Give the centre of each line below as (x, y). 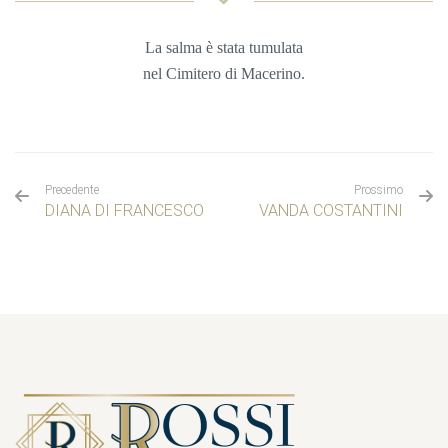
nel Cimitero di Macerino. (224, 74)
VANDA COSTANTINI (331, 211)
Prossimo (378, 190)
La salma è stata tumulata (224, 48)
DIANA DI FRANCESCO (124, 211)
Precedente (72, 190)
